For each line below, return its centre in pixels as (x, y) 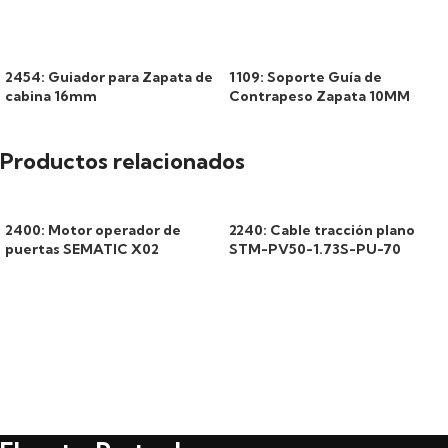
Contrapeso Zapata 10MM (319, 96)
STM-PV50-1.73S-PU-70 (315, 249)
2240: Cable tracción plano (322, 230)
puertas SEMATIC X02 (82, 249)
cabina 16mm (51, 96)
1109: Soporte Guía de (305, 77)
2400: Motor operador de (93, 230)
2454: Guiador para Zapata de (109, 77)
